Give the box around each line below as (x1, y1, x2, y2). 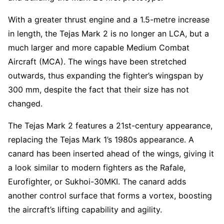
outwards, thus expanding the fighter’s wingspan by (8, 70, 203, 80)
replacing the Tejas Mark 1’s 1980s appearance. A (8, 134, 194, 144)
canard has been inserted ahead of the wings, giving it (8, 148, 214, 158)
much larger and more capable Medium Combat (8, 42, 189, 52)
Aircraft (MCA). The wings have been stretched (8, 56, 186, 66)
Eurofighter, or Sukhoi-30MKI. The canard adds (8, 176, 186, 186)
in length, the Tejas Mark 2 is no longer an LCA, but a (8, 28, 209, 38)
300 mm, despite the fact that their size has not (8, 84, 189, 94)
